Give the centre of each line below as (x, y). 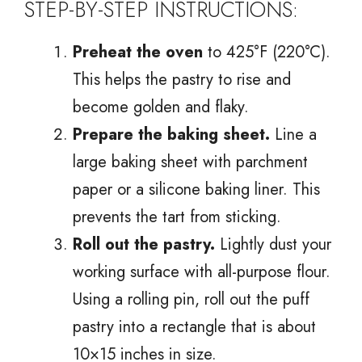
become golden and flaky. (161, 107)
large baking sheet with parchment (190, 162)
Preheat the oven (138, 52)
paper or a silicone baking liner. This (196, 189)
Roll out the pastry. (144, 244)
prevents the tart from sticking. (177, 217)
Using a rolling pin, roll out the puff (191, 299)
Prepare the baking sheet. (171, 134)
